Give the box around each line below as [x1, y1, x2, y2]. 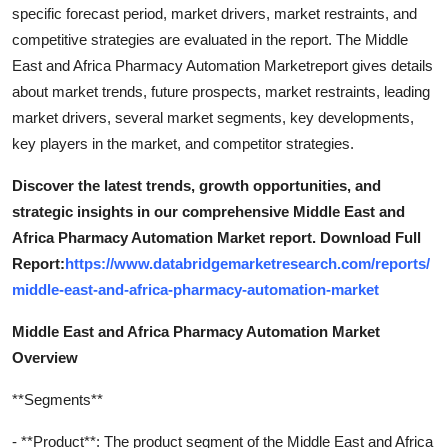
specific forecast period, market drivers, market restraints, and [12, 4, 417, 22]
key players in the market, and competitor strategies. [12, 134, 354, 152]
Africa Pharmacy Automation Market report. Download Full [12, 228, 421, 246]
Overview [12, 348, 78, 366]
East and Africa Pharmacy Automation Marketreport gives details [12, 56, 433, 74]
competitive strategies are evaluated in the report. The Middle [12, 30, 408, 48]
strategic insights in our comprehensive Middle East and [12, 202, 405, 220]
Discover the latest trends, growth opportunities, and [12, 176, 381, 194]
